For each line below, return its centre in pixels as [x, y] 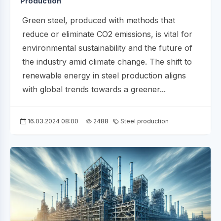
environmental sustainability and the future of [107, 48]
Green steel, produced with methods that [99, 20]
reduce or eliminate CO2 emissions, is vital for [107, 34]
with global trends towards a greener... [94, 90]
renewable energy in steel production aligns [104, 76]
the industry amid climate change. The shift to [107, 62]
